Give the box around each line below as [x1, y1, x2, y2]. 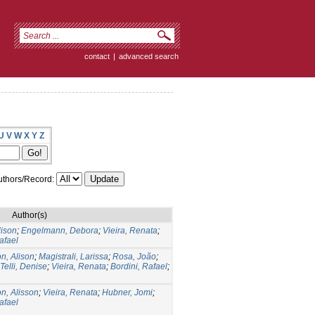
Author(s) [11, 210, 47, 220]
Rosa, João [112, 251, 156, 262]
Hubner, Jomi [102, 287, 153, 297]
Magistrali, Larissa [39, 251, 108, 262]
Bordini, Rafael [110, 261, 167, 271]
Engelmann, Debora [21, 225, 98, 236]
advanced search [119, 52, 179, 60]
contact [84, 52, 110, 60]
